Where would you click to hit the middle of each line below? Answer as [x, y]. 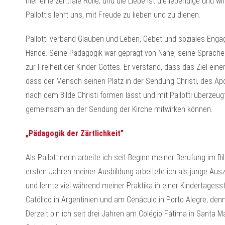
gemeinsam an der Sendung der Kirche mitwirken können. [119, 109]
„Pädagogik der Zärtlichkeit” [74, 133]
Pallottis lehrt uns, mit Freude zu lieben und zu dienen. [113, 15]
